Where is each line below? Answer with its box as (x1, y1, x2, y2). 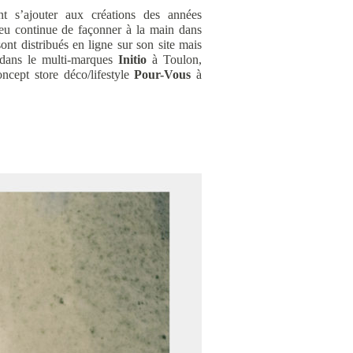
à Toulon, (147, 53, 202, 66)
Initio (118, 53, 147, 66)
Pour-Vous (134, 68, 191, 81)
